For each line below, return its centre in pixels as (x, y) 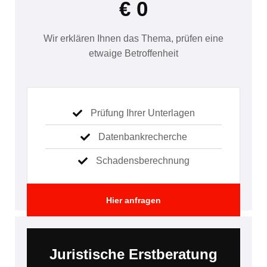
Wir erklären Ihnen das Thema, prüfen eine (133, 38)
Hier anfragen (133, 201)
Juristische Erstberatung (133, 254)
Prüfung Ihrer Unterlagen (142, 113)
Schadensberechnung (142, 161)
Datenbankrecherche (142, 137)
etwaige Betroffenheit (133, 53)
